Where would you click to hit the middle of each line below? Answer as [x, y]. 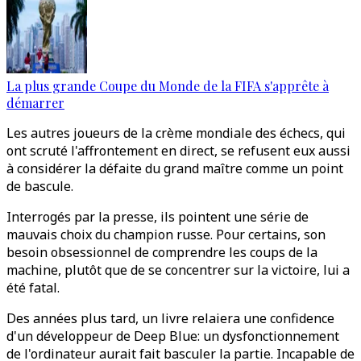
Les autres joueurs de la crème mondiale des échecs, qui [176, 133]
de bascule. [40, 186]
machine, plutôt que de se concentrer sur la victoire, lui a [178, 270]
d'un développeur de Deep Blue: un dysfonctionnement [173, 336]
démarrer [35, 103]
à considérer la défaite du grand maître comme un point [175, 168]
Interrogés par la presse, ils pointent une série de [158, 217]
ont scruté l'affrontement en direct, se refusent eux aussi [178, 151]
